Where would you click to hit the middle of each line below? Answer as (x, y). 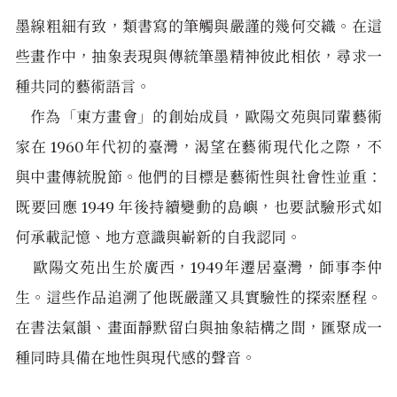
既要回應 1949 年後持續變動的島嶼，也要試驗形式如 (198, 207)
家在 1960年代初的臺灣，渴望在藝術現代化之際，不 (198, 147)
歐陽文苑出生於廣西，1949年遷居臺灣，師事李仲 (198, 267)
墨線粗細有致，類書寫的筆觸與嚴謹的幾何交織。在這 (198, 26)
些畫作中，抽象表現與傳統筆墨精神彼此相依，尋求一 (198, 56)
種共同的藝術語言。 (83, 86)
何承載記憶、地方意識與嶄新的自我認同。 (159, 237)
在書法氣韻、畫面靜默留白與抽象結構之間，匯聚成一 (198, 327)
